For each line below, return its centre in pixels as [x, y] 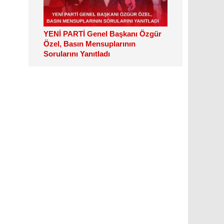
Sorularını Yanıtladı [77, 54]
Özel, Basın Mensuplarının [89, 44]
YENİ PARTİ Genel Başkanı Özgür [102, 34]
